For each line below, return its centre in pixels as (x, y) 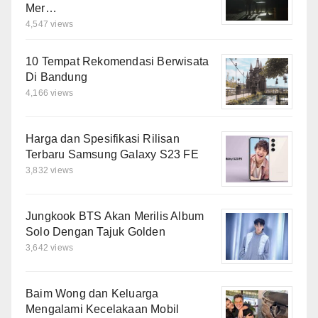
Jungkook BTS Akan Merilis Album (115, 216)
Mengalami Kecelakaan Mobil (103, 309)
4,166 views (50, 93)
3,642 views (50, 248)
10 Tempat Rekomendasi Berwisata (117, 62)
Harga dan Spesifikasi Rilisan (103, 139)
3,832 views (50, 171)
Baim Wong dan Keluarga (92, 294)
